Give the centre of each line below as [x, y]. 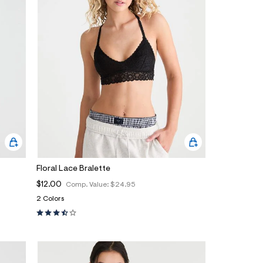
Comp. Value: [88, 185]
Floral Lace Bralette [73, 169]
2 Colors [50, 199]
